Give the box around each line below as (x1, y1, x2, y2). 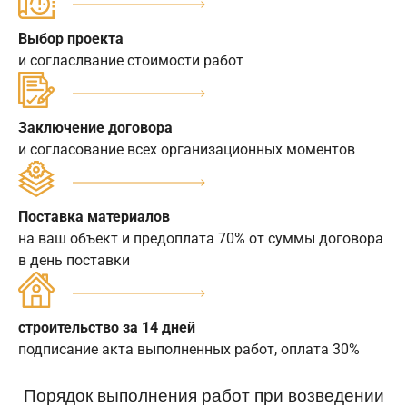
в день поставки (18, 251, 130, 269)
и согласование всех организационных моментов (18, 140, 355, 158)
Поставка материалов (18, 207, 170, 225)
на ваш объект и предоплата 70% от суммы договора (18, 229, 383, 247)
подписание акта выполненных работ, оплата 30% (18, 340, 360, 358)
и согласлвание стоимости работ (18, 51, 243, 69)
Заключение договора (18, 118, 173, 136)
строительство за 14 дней (18, 318, 195, 336)
